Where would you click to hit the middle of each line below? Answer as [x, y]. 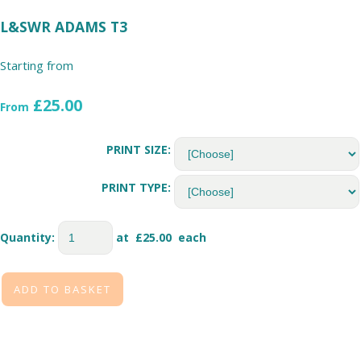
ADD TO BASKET [62, 289]
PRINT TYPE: [136, 187]
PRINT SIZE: [139, 149]
